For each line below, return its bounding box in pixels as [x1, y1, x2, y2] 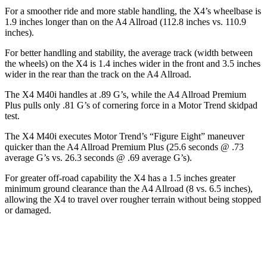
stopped [232, 194, 261, 205]
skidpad [226, 100, 257, 111]
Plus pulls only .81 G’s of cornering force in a [5, 100, 178, 111]
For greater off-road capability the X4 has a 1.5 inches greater [5, 173, 235, 184]
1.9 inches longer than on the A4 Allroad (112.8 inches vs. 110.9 [5, 17, 246, 27]
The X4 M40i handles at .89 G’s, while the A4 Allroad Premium [5, 89, 246, 100]
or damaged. [5, 205, 51, 216]
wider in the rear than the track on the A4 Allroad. [5, 69, 191, 80]
